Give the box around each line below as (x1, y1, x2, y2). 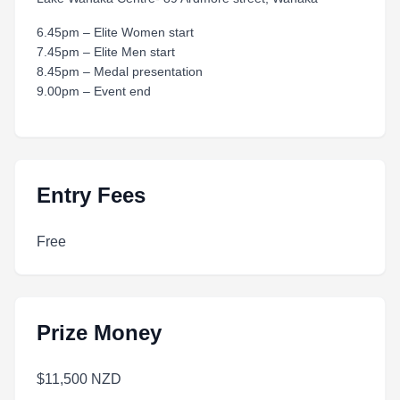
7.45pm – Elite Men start (37, 45, 175, 59)
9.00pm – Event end (37, 84, 151, 98)
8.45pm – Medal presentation (37, 64, 203, 79)
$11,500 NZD (37, 371, 121, 387)
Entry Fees (37, 183, 146, 207)
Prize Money (37, 321, 162, 345)
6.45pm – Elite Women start (37, 25, 194, 39)
